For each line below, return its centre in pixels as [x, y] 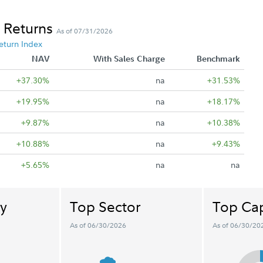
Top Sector [105, 206]
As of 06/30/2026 [98, 225]
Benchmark [218, 58]
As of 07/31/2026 [85, 31]
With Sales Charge [129, 58]
